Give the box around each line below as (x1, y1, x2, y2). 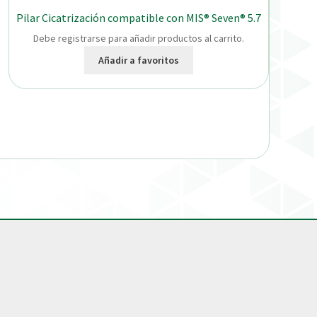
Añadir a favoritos (98, 53, 180, 67)
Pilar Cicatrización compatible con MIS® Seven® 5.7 (16, 10, 262, 25)
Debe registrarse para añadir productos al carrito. (33, 32, 245, 45)
